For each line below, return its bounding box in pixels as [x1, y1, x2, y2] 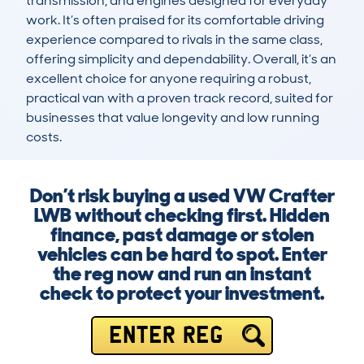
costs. [26, 128, 62, 146]
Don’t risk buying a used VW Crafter [29, 183, 335, 209]
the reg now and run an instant [53, 261, 311, 287]
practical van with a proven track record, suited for [26, 89, 333, 107]
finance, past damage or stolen [50, 222, 314, 248]
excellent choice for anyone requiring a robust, [26, 70, 311, 88]
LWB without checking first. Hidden [34, 202, 330, 228]
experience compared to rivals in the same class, [26, 31, 323, 49]
